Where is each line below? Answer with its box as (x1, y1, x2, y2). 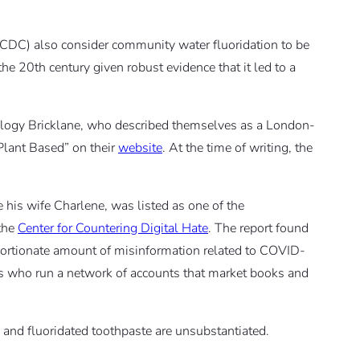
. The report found (208, 219, 309, 238)
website (118, 139, 162, 157)
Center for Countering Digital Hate (18, 219, 208, 238)
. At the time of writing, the (162, 139, 313, 157)
